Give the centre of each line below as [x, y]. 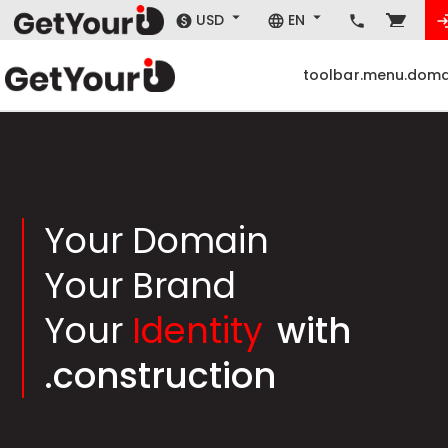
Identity [198, 330]
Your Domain [157, 240]
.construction [160, 375]
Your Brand [140, 285]
